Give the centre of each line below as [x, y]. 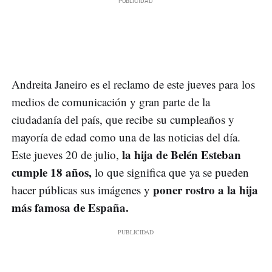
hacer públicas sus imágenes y [82, 190]
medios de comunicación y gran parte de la [111, 102]
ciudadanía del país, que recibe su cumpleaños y [123, 120]
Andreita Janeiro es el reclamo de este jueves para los [133, 84]
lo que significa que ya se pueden [170, 172]
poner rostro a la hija [206, 190]
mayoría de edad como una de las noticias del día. [126, 137]
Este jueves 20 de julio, [65, 155]
